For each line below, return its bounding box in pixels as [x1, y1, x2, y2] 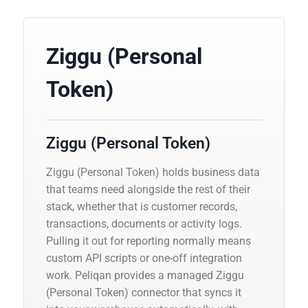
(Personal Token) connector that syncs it [46, 285, 241, 299]
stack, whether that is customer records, [46, 199, 237, 213]
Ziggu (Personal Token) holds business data [46, 165, 260, 179]
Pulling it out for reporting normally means [46, 234, 251, 247]
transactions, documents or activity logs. [46, 217, 242, 230]
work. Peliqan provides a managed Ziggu [46, 268, 244, 282]
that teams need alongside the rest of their [46, 182, 250, 196]
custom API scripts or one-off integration [46, 251, 242, 265]
